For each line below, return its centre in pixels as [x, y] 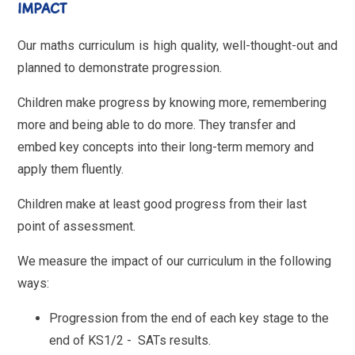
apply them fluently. [71, 169]
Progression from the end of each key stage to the [189, 318]
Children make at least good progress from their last [162, 204]
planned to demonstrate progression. [120, 67]
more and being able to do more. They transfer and [157, 124]
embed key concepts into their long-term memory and [166, 147]
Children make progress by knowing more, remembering [172, 102]
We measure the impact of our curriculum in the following [175, 261]
